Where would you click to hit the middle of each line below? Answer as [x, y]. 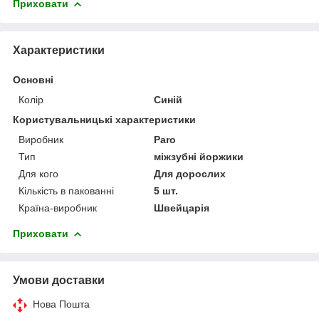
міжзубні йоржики [199, 156]
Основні [33, 79]
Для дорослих [190, 173]
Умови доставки [59, 280]
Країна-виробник [58, 208]
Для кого [38, 173]
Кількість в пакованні [66, 190]
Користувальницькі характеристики [104, 119]
